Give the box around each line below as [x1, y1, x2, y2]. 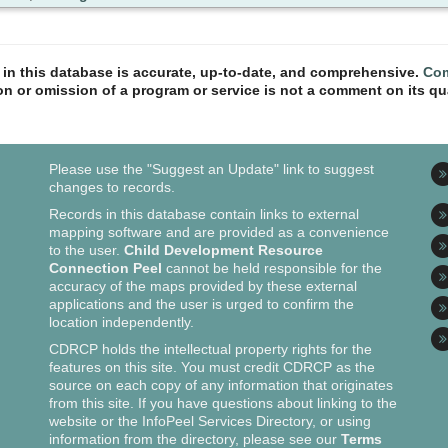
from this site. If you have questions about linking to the [49, 394, 398, 411]
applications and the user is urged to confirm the [49, 295, 355, 312]
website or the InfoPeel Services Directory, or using [49, 412, 372, 429]
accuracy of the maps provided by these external [49, 277, 358, 294]
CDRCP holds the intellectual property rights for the [49, 340, 373, 357]
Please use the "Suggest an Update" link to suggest [49, 160, 375, 177]
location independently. [49, 313, 195, 330]
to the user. [49, 241, 125, 258]
